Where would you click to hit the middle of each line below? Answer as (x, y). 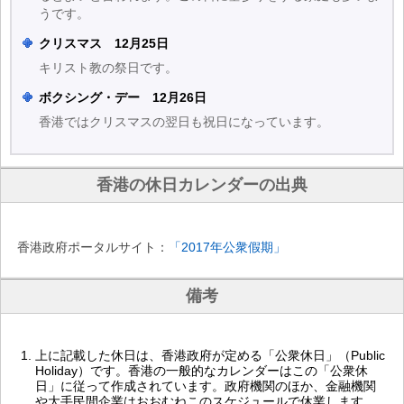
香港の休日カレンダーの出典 (202, 185)
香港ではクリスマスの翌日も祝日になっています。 (184, 122)
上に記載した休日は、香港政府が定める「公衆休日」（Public (210, 355)
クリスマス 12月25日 (104, 43)
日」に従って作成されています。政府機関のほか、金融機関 (206, 386)
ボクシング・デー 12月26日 (123, 97)
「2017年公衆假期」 (227, 247)
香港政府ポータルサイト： (93, 247)
